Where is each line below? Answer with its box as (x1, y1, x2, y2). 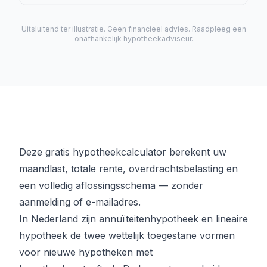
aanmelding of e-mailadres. (19, 196, 141, 209)
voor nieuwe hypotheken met (19, 246, 153, 259)
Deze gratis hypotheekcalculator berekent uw (19, 146, 226, 159)
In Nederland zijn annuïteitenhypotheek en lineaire (19, 213, 248, 225)
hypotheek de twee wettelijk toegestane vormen (19, 229, 235, 242)
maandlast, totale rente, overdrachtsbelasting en (19, 163, 238, 175)
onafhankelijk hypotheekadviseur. (74, 34, 193, 44)
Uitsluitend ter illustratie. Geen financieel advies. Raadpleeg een (21, 24, 246, 34)
